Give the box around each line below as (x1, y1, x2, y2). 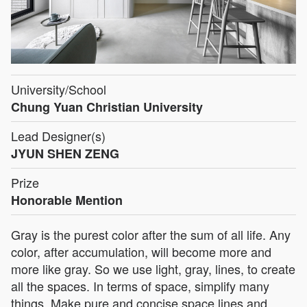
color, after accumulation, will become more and (11, 242, 271, 260)
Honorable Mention (11, 191, 123, 209)
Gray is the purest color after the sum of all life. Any (11, 225, 291, 243)
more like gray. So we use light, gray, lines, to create (11, 259, 295, 278)
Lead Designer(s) (11, 126, 106, 145)
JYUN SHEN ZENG (11, 144, 119, 162)
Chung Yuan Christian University (11, 97, 203, 116)
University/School (11, 79, 106, 98)
